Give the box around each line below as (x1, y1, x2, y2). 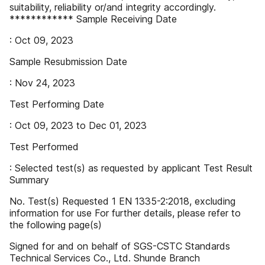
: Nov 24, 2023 (9, 77, 75, 89)
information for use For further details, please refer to (9, 207, 241, 219)
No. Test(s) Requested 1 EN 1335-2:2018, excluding (9, 195, 235, 207)
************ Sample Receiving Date (9, 13, 177, 25)
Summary (9, 174, 49, 186)
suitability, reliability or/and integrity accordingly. (9, 1, 216, 13)
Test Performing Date (9, 98, 104, 110)
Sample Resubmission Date (9, 56, 127, 67)
